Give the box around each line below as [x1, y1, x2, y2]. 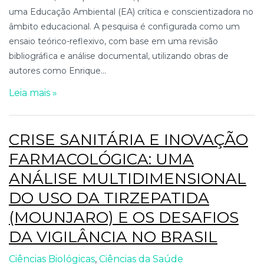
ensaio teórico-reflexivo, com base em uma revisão [9, 35, 218, 47]
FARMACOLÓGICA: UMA [9, 149, 194, 169]
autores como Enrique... [9, 65, 106, 76]
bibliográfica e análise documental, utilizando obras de [9, 50, 229, 61]
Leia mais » [9, 87, 57, 98]
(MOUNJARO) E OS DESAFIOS [9, 207, 239, 227]
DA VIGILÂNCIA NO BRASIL [9, 227, 217, 246]
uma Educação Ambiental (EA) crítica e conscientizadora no [9, 6, 253, 17]
